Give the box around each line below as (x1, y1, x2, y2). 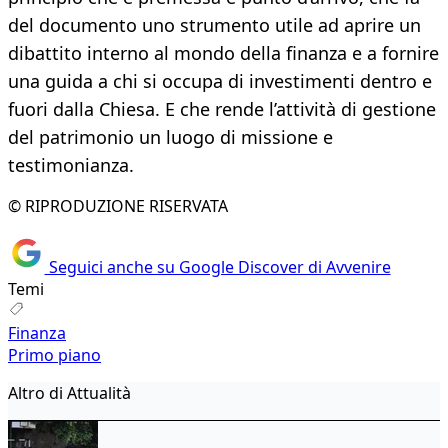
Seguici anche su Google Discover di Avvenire (44, 255, 391, 278)
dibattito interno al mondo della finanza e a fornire (8, 41, 439, 66)
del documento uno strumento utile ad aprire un (8, 13, 421, 38)
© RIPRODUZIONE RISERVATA (8, 195, 228, 218)
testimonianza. (8, 153, 134, 178)
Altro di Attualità (8, 381, 131, 404)
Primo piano (8, 343, 101, 366)
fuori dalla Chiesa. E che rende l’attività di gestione (8, 97, 436, 122)
